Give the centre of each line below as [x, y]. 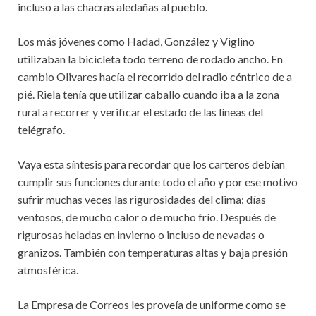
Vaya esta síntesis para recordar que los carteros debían [151, 164]
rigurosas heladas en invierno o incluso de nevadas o [141, 234]
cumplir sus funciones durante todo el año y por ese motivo [158, 181]
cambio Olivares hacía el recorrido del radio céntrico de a [155, 76]
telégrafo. [41, 129]
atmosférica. [48, 269]
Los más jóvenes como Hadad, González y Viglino [136, 41]
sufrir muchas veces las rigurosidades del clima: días [142, 199]
